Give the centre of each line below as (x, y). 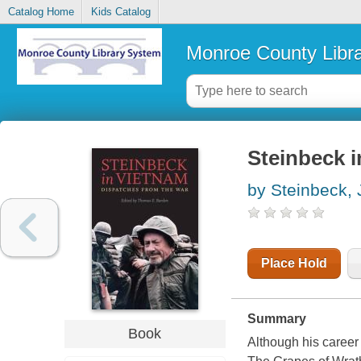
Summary (276, 319)
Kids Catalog (120, 12)
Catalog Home (41, 12)
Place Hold (294, 263)
